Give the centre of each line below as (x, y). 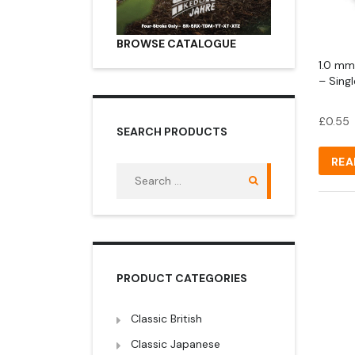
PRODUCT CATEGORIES (182, 278)
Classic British (166, 318)
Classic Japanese (176, 344)
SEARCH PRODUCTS (172, 131)
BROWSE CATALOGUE (176, 43)
